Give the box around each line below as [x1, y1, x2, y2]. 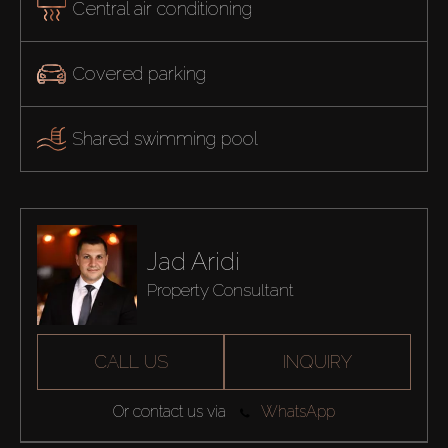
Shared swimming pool [71, 127, 258, 149]
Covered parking [71, 62, 206, 84]
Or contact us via [113, 402, 227, 422]
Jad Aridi [146, 247, 240, 277]
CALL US [93, 351, 168, 373]
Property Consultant [146, 280, 294, 301]
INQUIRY [283, 351, 352, 373]
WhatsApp [260, 402, 335, 422]
